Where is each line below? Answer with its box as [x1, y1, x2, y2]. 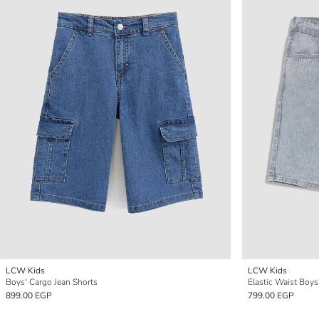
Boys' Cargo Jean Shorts [6, 276, 98, 288]
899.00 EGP [6, 290, 52, 301]
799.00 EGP [248, 290, 294, 301]
